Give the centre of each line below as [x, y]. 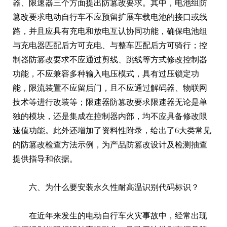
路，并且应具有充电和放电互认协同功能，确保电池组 [110, 31]
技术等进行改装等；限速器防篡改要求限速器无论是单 [110, 102]
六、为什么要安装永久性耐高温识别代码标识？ [114, 187]
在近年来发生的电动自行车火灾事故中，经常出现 [118, 215]
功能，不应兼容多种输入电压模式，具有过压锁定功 [106, 73]
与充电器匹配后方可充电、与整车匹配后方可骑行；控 [110, 45]
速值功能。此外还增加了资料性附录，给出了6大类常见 [112, 130]
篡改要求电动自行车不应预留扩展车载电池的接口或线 [110, 17]
